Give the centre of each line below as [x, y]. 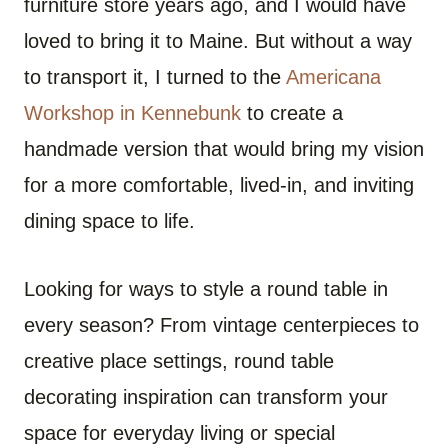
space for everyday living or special [179, 432]
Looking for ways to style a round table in [206, 288]
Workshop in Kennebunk [132, 112]
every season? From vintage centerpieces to [221, 324]
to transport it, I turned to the [155, 76]
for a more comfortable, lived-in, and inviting [219, 184]
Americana [333, 76]
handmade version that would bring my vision [224, 148]
